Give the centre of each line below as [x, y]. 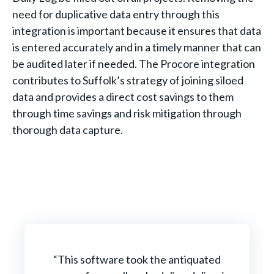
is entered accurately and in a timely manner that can [137, 47]
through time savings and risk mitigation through [127, 113]
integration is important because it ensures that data [137, 30]
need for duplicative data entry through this [116, 14]
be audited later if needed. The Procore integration [134, 63]
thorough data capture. [68, 129]
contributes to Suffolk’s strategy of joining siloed [128, 80]
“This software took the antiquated [137, 259]
